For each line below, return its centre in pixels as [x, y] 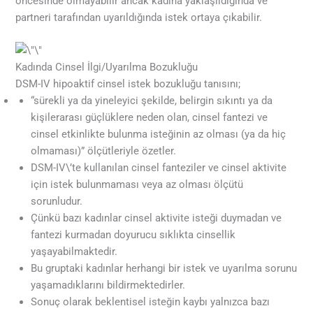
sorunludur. [57, 201]
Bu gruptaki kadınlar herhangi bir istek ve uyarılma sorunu [164, 268]
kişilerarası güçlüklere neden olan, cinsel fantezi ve [150, 117]
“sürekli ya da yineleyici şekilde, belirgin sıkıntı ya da [152, 100]
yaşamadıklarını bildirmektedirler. [108, 285]
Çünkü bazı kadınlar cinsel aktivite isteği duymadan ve [156, 218]
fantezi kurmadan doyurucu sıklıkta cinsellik [133, 234]
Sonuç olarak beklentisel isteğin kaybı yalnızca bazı [151, 301]
